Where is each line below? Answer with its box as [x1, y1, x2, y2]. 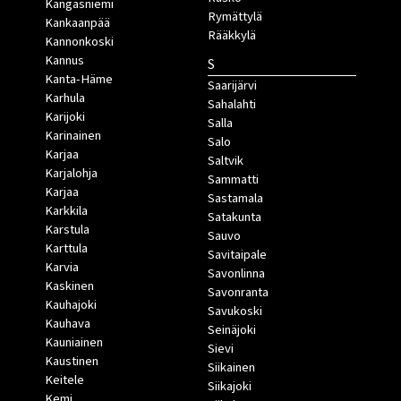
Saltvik [207, 150, 243, 170]
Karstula [45, 219, 90, 239]
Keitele [45, 370, 84, 389]
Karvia [45, 257, 79, 277]
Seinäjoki [207, 320, 256, 339]
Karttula [45, 238, 88, 258]
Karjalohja [45, 163, 98, 183]
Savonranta [207, 282, 269, 302]
